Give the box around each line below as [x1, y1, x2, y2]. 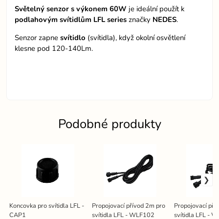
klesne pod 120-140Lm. [15, 43, 93, 53]
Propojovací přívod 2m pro [91, 201, 165, 211]
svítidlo [60, 32, 86, 43]
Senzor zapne [15, 32, 61, 43]
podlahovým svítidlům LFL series [15, 14, 127, 24]
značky [127, 14, 153, 24]
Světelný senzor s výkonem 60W [15, 3, 127, 14]
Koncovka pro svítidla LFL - [9, 201, 85, 211]
